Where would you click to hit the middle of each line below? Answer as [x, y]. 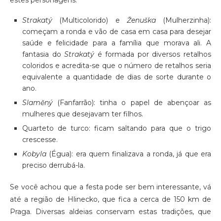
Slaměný [37, 103]
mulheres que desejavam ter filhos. [83, 114]
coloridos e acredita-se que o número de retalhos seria [117, 66]
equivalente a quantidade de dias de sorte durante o [117, 77]
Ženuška [141, 20]
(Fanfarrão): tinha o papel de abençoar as [132, 103]
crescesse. [40, 140]
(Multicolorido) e [90, 20]
